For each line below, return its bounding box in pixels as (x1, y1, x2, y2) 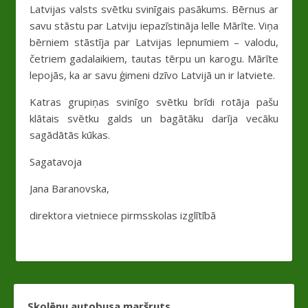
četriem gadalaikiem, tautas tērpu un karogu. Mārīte (30, 51, 278, 65)
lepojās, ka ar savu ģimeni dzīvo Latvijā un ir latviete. (30, 67, 275, 82)
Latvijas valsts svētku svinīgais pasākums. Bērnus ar (30, 1, 278, 16)
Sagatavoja (30, 154, 82, 168)
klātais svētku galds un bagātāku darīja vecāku (30, 111, 278, 125)
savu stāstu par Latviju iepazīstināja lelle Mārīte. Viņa (30, 18, 278, 32)
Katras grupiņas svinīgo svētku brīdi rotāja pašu (30, 94, 278, 109)
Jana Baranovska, (30, 181, 109, 195)
